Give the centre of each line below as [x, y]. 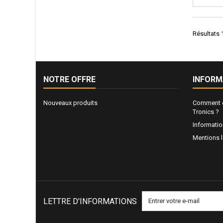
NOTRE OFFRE [69, 79]
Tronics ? [206, 111]
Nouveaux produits [70, 103]
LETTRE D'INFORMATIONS [90, 201]
